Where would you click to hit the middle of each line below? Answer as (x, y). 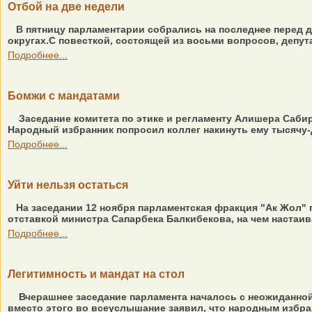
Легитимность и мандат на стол (96, 274)
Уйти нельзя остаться (68, 185)
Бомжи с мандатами (64, 96)
